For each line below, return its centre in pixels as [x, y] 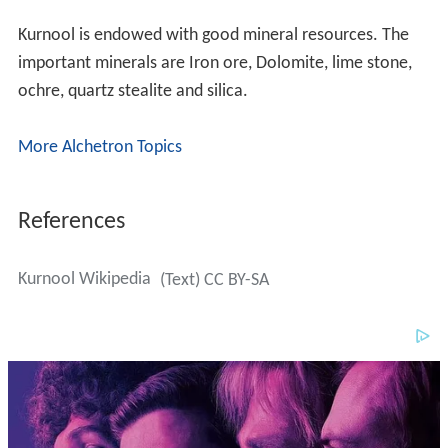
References [71, 221]
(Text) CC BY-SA [214, 280]
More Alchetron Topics [99, 147]
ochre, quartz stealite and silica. [132, 91]
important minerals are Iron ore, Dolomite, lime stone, [214, 63]
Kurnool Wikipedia [84, 279]
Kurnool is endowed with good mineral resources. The [213, 35]
